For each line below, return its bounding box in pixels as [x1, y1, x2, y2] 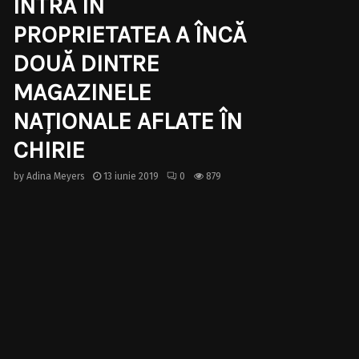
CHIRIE [13, 135, 85, 165]
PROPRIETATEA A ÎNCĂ [13, 20, 246, 50]
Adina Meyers [26, 171, 85, 183]
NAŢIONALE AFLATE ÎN [13, 107, 242, 136]
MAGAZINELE [13, 78, 151, 107]
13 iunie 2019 [103, 171, 159, 183]
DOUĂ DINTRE [13, 49, 159, 79]
